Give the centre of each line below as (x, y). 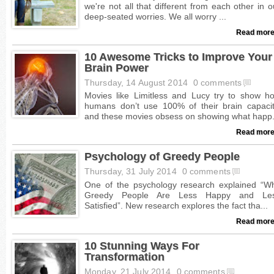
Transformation (124, 256)
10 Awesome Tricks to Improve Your (178, 56)
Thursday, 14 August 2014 (137, 83)
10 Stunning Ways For (142, 245)
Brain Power (117, 67)
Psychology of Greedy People (162, 157)
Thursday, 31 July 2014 (132, 172)
